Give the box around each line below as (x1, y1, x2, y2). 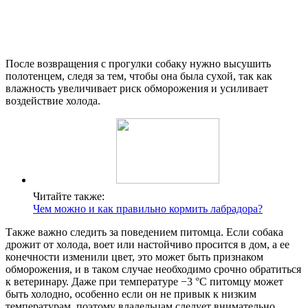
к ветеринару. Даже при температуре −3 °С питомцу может (5, 275, 283, 287)
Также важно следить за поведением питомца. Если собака (5, 225, 283, 238)
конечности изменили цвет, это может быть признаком (5, 250, 263, 263)
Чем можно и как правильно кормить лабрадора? (33, 202, 263, 214)
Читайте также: (33, 190, 104, 202)
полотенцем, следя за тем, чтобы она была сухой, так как (5, 69, 272, 82)
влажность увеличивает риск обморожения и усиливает (5, 82, 268, 94)
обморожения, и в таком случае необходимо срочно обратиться (5, 263, 301, 275)
